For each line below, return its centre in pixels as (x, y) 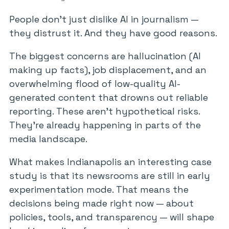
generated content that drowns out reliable (109, 97)
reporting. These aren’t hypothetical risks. (105, 111)
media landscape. (48, 139)
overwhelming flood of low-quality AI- (95, 84)
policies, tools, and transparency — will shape (112, 217)
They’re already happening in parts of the (105, 125)
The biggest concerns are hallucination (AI (105, 56)
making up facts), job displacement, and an (108, 70)
